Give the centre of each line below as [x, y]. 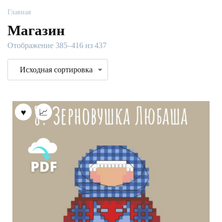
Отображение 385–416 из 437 [57, 46]
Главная [19, 12]
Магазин [36, 30]
